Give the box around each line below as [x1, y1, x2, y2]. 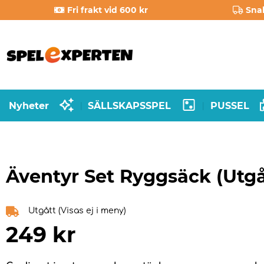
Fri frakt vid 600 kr [67, 5, 148, 15]
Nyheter [9, 100, 49, 111]
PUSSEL [210, 100, 249, 111]
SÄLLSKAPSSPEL [88, 100, 171, 111]
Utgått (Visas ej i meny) [28, 206, 126, 216]
